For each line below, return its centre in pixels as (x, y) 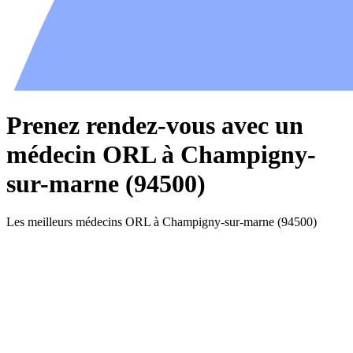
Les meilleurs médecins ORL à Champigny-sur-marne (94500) (162, 221)
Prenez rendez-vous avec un (155, 125)
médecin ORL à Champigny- (161, 154)
